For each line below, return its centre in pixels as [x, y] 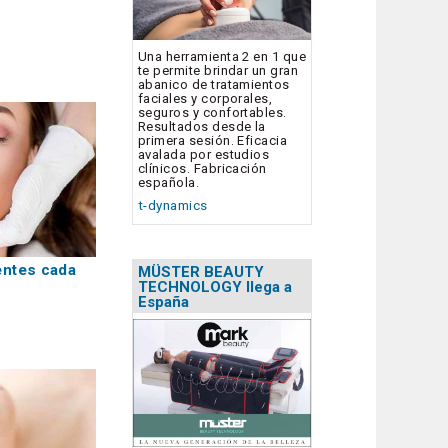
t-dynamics [173, 206]
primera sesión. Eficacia [213, 141]
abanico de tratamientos [214, 85]
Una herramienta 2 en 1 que [222, 57]
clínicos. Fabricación [202, 169]
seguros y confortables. [212, 113]
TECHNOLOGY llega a [215, 286]
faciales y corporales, [205, 99]
